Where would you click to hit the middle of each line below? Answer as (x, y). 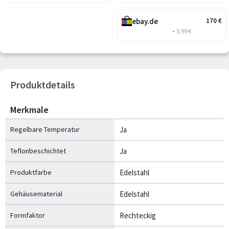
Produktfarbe (31, 172)
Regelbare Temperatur (45, 129)
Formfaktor (28, 215)
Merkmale (29, 109)
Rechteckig (138, 215)
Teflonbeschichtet (38, 151)
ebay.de (145, 21)
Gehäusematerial (36, 193)
